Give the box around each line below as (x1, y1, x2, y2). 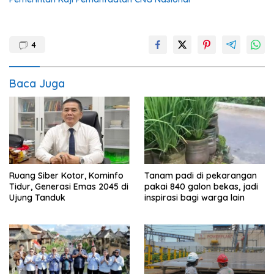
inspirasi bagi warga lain (144, 192, 245, 204)
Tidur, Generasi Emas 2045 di (9, 180, 128, 192)
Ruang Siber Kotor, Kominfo (9, 169, 124, 181)
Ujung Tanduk (9, 191, 65, 203)
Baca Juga (9, 76, 65, 91)
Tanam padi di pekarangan (144, 170, 257, 182)
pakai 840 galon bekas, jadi (144, 181, 258, 193)
